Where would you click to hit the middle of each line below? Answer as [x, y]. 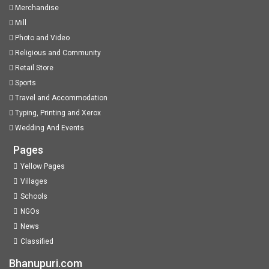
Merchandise [36, 8]
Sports [25, 83]
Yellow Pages [43, 167]
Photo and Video [41, 38]
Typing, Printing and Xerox [57, 113]
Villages [34, 182]
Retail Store [33, 68]
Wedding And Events [49, 128]
